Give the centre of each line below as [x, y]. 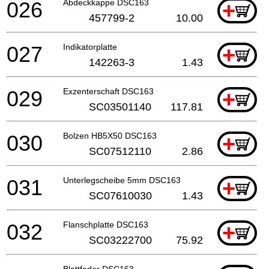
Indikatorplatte [90, 47]
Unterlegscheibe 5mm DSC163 [122, 180]
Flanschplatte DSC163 [106, 224]
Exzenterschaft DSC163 [108, 91]
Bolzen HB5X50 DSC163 [110, 135]
